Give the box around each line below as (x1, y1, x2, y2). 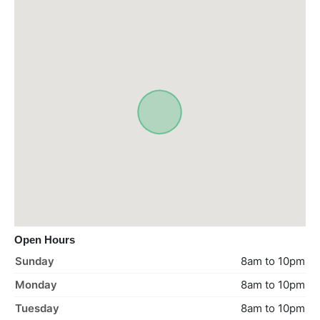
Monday (15, 278, 57, 292)
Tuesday (15, 301, 59, 316)
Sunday (15, 254, 54, 269)
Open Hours (14, 234, 75, 246)
